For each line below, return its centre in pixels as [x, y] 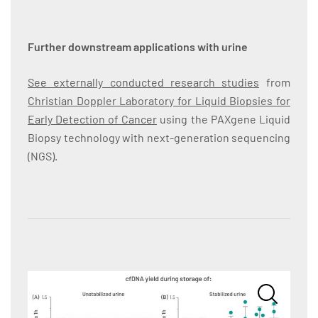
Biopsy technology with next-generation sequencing [159, 137]
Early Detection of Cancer [92, 119]
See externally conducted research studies [143, 82]
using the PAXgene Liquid [224, 119]
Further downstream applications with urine [138, 46]
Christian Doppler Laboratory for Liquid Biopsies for [159, 100]
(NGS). [43, 156]
